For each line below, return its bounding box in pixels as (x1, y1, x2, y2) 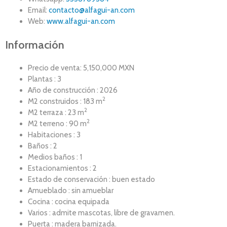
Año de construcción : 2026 (28, 85, 118, 95)
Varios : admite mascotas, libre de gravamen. (28, 208, 175, 217)
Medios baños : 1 (28, 152, 82, 162)
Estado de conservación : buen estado (28, 174, 155, 184)
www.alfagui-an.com (47, 17, 115, 26)
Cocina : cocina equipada (28, 197, 109, 206)
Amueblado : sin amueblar (28, 185, 113, 195)
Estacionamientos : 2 (28, 163, 97, 173)
